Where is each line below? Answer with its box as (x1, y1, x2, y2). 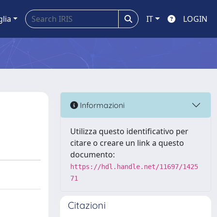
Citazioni (68, 199, 106, 211)
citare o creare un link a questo (70, 138, 184, 148)
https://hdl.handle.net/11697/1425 (70, 163, 198, 170)
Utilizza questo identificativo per (70, 126, 188, 137)
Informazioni (78, 100, 124, 110)
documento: (70, 149, 115, 160)
